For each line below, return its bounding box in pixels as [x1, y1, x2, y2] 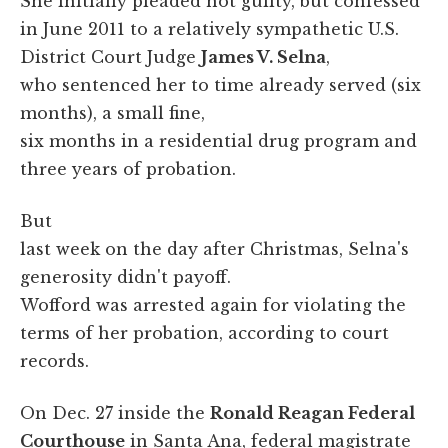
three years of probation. [20, 158, 236, 179]
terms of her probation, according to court [20, 322, 389, 343]
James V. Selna [201, 46, 326, 67]
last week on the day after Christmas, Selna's [20, 238, 409, 259]
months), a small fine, [20, 102, 205, 123]
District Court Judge [20, 46, 201, 67]
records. [20, 350, 89, 371]
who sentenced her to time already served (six [20, 74, 421, 95]
